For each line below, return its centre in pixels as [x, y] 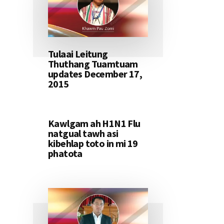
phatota [65, 153]
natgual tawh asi [83, 133]
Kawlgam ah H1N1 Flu [94, 123]
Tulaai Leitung [78, 54]
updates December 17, [95, 74]
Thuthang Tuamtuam [93, 64]
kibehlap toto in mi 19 [93, 143]
